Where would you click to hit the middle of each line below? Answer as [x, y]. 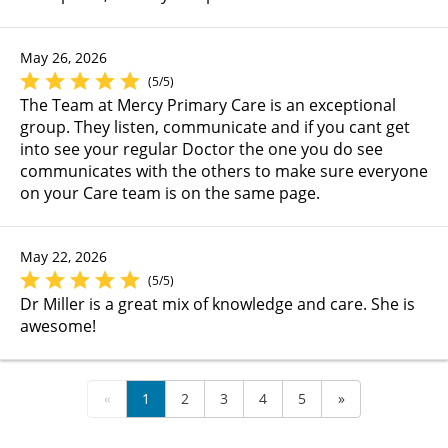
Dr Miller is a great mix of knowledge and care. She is [217, 303]
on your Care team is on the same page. [170, 192]
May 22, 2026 [63, 256]
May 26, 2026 [63, 57]
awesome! [58, 325]
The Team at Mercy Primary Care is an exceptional [208, 104]
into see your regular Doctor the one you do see [201, 148]
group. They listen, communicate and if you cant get [215, 126]
